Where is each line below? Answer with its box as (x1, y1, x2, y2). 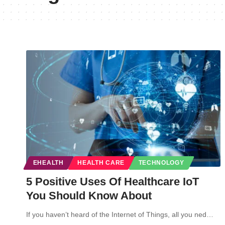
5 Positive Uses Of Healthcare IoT (26, 175, 199, 188)
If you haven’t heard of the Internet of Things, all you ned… (26, 210, 213, 218)
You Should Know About (26, 189, 152, 202)
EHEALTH (33, 159, 64, 166)
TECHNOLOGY (138, 159, 184, 166)
